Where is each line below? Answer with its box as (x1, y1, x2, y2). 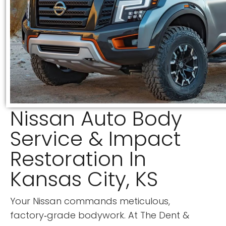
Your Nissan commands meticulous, (10, 195, 170, 208)
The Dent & (140, 209, 189, 222)
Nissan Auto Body (10, 104, 182, 133)
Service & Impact (10, 125, 181, 153)
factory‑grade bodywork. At (10, 209, 140, 222)
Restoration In (10, 145, 146, 174)
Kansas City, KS (10, 165, 158, 194)
